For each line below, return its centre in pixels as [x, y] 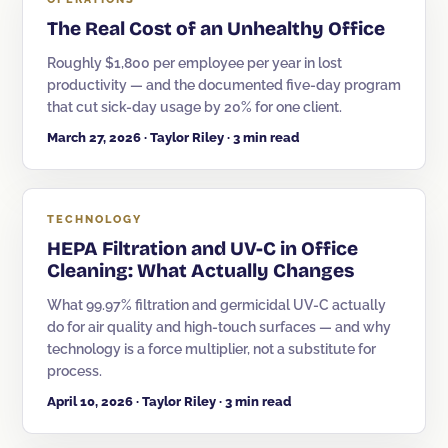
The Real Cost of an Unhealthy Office [216, 28]
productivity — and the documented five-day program [224, 85]
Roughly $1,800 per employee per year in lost [194, 63]
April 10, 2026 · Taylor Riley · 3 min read [169, 401]
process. [74, 371]
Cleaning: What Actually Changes [200, 270]
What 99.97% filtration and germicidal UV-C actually [216, 305]
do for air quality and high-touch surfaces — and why [219, 327]
